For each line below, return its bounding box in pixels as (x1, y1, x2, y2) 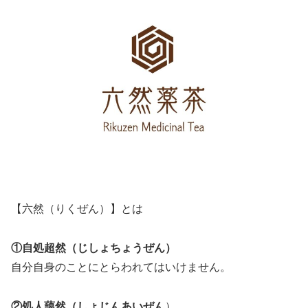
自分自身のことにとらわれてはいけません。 (11, 261, 231, 273)
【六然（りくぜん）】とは (11, 202, 143, 214)
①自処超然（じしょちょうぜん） (11, 241, 176, 254)
